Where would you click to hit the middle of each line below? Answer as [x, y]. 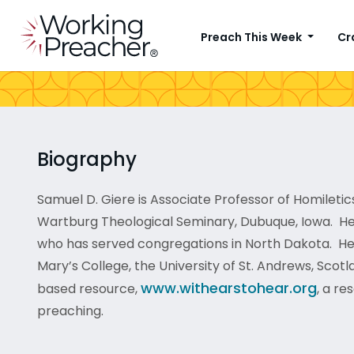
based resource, [89, 289]
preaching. [70, 311]
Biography [87, 159]
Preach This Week [252, 37]
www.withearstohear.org [229, 288]
